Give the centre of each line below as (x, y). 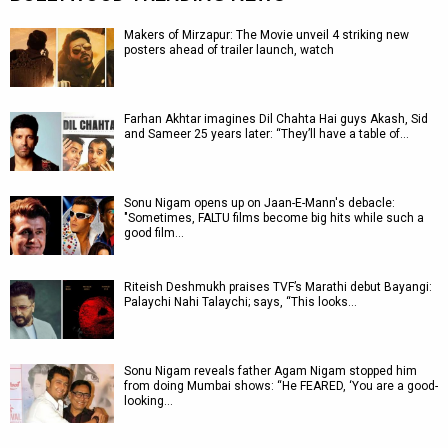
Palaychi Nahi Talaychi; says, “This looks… (240, 302)
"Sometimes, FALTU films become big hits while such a (274, 218)
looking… (148, 401)
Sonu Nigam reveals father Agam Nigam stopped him (270, 371)
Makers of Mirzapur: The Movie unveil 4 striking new (266, 35)
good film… (154, 233)
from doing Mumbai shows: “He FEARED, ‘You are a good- (281, 386)
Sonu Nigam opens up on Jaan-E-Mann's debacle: (259, 203)
